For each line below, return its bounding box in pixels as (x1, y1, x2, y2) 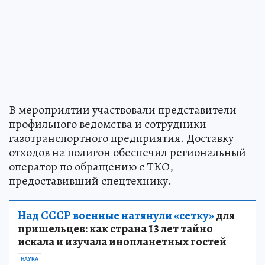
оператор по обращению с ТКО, (9, 158, 173, 174)
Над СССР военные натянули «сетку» (18, 207, 214, 224)
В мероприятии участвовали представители (9, 101, 237, 118)
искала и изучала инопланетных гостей (18, 233, 227, 250)
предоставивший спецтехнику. (9, 172, 172, 189)
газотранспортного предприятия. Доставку (9, 130, 234, 146)
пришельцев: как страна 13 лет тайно (18, 220, 213, 237)
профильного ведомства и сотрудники (9, 115, 206, 132)
